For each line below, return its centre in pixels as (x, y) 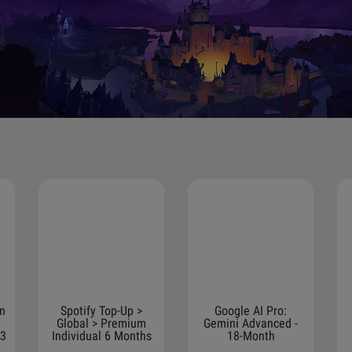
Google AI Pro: (251, 311)
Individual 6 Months (101, 336)
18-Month (251, 336)
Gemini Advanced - (251, 323)
